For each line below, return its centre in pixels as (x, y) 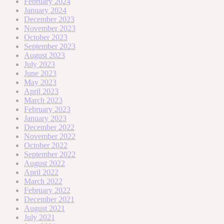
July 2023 (39, 64)
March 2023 (43, 100)
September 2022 (50, 154)
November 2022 (50, 136)
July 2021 (39, 217)
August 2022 (44, 163)
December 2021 (49, 199)
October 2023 (46, 37)
